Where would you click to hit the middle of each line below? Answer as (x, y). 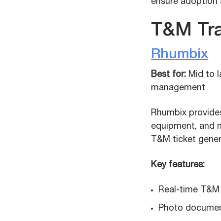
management (178, 88)
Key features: (178, 165)
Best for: (168, 75)
